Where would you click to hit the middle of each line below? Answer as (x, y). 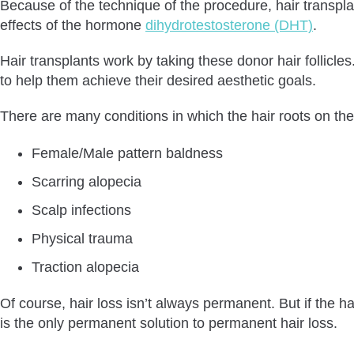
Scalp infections (81, 211)
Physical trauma (82, 239)
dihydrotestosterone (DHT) (229, 26)
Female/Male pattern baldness (127, 154)
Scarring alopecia (87, 182)
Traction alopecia (85, 267)
